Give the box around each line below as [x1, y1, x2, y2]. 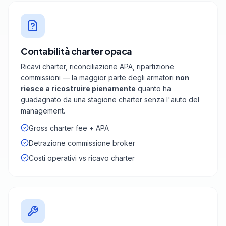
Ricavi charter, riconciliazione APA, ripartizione [21, 62, 174, 71]
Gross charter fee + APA [29, 124, 109, 133]
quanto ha [136, 84, 171, 93]
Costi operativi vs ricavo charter [29, 154, 135, 163]
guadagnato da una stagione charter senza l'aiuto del [21, 95, 199, 104]
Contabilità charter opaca [21, 45, 132, 58]
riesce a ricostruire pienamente [21, 84, 136, 93]
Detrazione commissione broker [29, 139, 135, 148]
